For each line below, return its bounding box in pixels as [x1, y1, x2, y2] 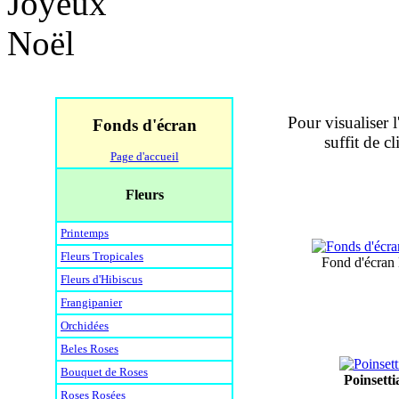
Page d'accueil [110, 149, 179, 163]
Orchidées [61, 318, 109, 332]
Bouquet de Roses [61, 364, 148, 379]
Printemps [61, 225, 109, 240]
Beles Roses [61, 341, 118, 355]
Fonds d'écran [92, 116, 197, 135]
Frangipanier [61, 295, 122, 309]
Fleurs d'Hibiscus [61, 272, 142, 286]
